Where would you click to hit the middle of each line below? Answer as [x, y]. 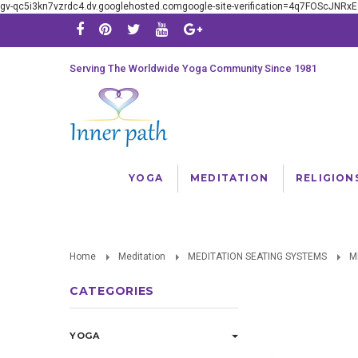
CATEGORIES [112, 291]
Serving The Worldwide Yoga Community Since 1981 [193, 68]
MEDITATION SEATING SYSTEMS [257, 257]
